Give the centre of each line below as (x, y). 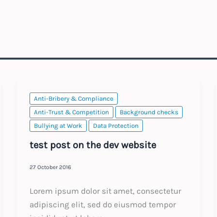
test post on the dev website (93, 145)
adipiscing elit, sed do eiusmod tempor (102, 204)
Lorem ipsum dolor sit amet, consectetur (105, 191)
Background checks (149, 112)
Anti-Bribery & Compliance (73, 99)
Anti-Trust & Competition (71, 112)
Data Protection (116, 126)
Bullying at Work (58, 126)
